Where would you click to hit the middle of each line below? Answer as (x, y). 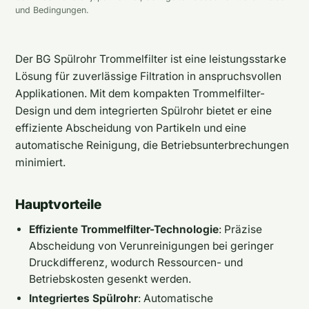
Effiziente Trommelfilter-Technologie (124, 229)
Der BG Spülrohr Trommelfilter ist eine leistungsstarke (151, 59)
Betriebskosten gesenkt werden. (110, 279)
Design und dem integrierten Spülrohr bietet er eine (143, 110)
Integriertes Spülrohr (83, 298)
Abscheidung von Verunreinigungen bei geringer (151, 246)
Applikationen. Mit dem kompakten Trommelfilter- (140, 93)
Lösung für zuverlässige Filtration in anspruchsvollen (148, 76)
